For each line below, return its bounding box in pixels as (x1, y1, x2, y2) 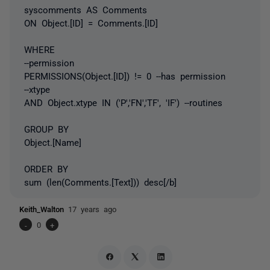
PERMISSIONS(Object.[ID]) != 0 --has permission (24, 71, 225, 80)
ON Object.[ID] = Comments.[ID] (24, 18, 158, 27)
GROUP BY (24, 124, 69, 133)
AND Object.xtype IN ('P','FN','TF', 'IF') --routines (24, 98, 222, 107)
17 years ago (68, 205, 116, 213)
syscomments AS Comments (24, 5, 147, 14)
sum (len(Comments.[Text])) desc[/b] (24, 177, 177, 186)
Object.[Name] (24, 137, 81, 146)
